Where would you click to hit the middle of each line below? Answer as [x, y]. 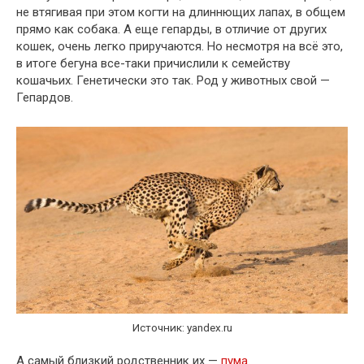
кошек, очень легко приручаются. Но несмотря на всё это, [180, 46]
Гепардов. [45, 97]
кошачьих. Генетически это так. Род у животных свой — [173, 80]
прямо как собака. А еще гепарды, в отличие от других [171, 29]
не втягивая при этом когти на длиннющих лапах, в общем [181, 12]
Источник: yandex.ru [182, 327]
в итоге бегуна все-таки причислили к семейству [153, 63]
